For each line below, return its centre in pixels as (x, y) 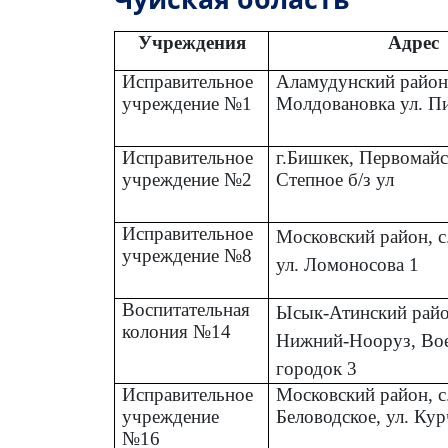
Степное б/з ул (335, 407)
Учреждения (191, 270)
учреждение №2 (187, 407)
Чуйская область (235, 226)
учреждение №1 (190, 331)
